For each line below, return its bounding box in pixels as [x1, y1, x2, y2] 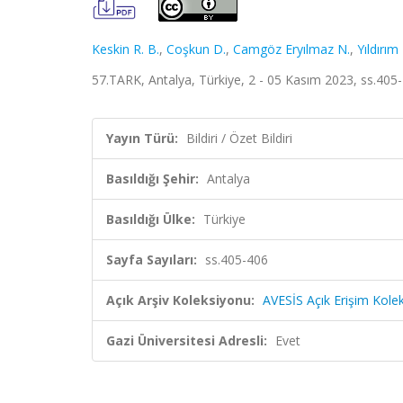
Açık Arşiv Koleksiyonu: [106, 291, 255, 309]
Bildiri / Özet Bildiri [186, 130, 292, 147]
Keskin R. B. [92, 40, 159, 58]
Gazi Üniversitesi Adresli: [106, 332, 267, 349]
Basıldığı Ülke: [106, 210, 195, 228]
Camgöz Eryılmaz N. [233, 40, 350, 58]
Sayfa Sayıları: [106, 251, 197, 268]
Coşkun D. [166, 40, 226, 58]
